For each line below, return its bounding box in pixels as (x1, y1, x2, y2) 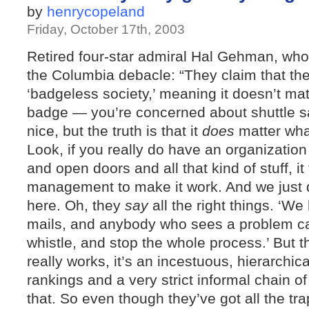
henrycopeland (47, 3, 145, 19)
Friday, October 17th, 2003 (27, 22, 185, 37)
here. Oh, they (27, 197, 125, 213)
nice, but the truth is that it (27, 123, 202, 139)
